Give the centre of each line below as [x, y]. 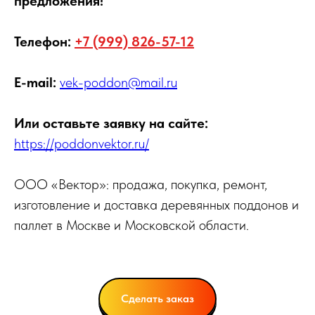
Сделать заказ [157, 299]
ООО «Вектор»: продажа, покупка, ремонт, [141, 185]
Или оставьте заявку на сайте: [111, 123]
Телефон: [43, 42]
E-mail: [35, 83]
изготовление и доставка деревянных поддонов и [156, 205]
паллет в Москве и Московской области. [131, 225]
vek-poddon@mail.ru [118, 83]
